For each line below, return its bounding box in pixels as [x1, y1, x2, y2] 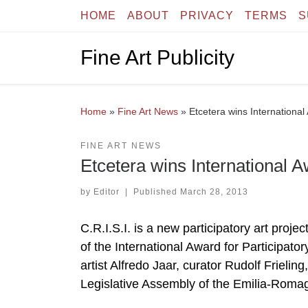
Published [133, 186, 180, 197]
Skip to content [19, 13, 91, 25]
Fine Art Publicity [80, 46, 234, 69]
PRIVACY [180, 10, 234, 21]
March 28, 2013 [179, 186, 248, 197]
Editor [93, 186, 120, 197]
